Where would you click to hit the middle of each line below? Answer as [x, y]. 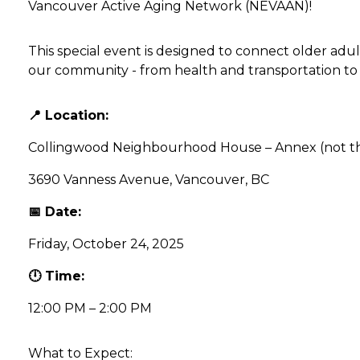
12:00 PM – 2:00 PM [90, 308]
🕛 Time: [57, 276]
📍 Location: [69, 115]
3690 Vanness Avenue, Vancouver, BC [149, 180]
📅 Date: [55, 212]
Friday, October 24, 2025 [106, 244]
